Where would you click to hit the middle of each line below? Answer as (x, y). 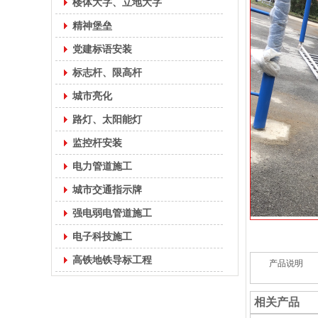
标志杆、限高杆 (107, 72)
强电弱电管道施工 (112, 213)
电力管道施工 (102, 166)
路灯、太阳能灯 (107, 119)
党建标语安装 (102, 49)
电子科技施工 (102, 236)
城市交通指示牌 (107, 190)
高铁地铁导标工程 (112, 260)
